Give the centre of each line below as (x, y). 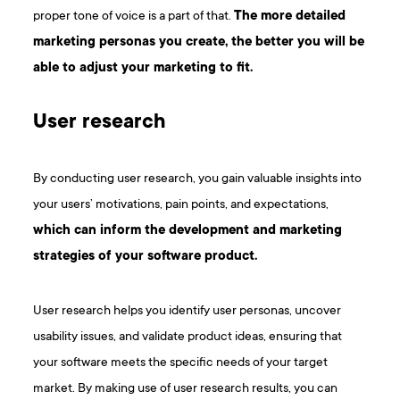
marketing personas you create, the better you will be (199, 43)
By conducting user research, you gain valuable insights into (198, 179)
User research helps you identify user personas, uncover (187, 312)
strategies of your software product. (146, 257)
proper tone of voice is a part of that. (134, 17)
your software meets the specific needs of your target (181, 363)
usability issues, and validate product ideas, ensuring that (188, 337)
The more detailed (290, 17)
